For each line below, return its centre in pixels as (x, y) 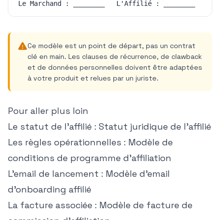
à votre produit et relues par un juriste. (93, 78)
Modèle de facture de (146, 205)
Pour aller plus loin (48, 111)
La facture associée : (54, 205)
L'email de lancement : (57, 174)
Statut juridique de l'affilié (155, 126)
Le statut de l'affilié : (53, 126)
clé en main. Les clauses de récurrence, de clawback (115, 56)
